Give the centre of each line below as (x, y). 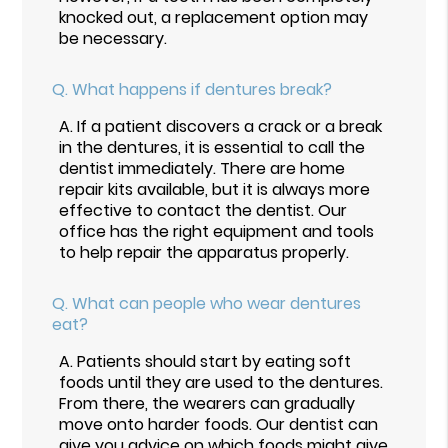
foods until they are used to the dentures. (221, 382)
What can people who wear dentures (217, 303)
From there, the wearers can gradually (207, 403)
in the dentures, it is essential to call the (212, 147)
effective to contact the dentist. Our (203, 210)
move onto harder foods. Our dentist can (219, 424)
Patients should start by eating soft (214, 361)
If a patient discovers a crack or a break (230, 126)
